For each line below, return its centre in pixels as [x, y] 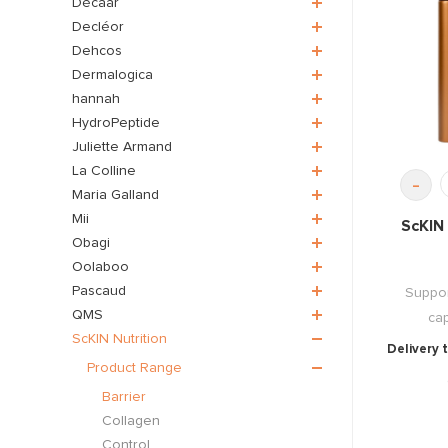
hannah [96, 99]
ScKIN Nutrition [119, 339]
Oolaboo [100, 267]
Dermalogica [112, 75]
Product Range [134, 368]
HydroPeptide [116, 123]
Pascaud [99, 291]
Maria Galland [115, 195]
